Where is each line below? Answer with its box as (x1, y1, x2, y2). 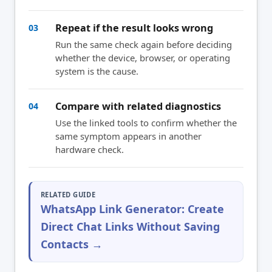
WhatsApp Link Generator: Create (40, 202, 224, 217)
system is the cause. (55, 64, 138, 77)
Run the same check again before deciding (55, 38, 232, 50)
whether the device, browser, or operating (55, 51, 230, 64)
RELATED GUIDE (40, 190, 96, 200)
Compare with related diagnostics (55, 99, 221, 113)
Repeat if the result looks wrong (55, 21, 213, 35)
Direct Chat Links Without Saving (40, 219, 220, 234)
